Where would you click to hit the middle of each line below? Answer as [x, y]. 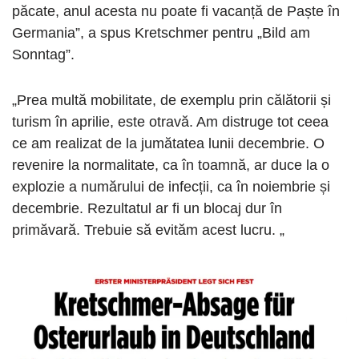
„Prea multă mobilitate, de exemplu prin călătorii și [171, 101]
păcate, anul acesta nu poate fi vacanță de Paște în [176, 12]
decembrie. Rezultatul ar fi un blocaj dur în [147, 209]
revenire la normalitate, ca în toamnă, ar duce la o [171, 165]
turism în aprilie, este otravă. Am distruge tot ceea [170, 122]
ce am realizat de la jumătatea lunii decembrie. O [168, 144]
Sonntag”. [43, 55]
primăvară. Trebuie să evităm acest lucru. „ [148, 230]
